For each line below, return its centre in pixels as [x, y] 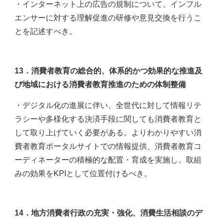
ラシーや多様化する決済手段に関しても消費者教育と [108, 119]
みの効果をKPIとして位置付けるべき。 [83, 174]
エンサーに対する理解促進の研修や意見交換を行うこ [108, 18]
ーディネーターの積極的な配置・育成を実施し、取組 [108, 160]
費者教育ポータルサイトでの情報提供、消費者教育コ [108, 146]
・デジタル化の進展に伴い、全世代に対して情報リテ [108, 106]
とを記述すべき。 [46, 32]
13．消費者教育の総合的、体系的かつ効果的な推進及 [109, 71]
